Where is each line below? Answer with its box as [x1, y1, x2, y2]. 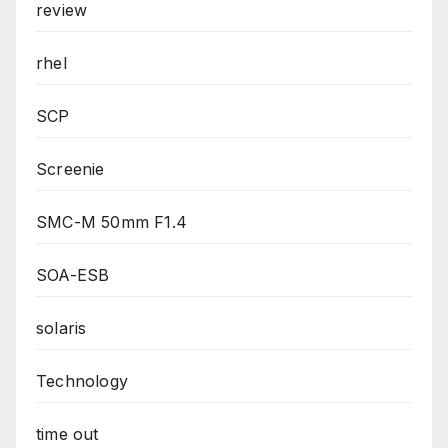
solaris [36, 318, 87, 339]
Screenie [36, 159, 105, 180]
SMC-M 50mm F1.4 [36, 212, 187, 233]
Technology [36, 371, 128, 392]
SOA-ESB [36, 265, 110, 286]
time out [36, 424, 99, 445]
